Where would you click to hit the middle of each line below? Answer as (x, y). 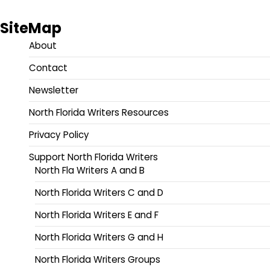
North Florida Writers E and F (97, 215)
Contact (48, 68)
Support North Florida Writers (93, 157)
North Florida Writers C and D (99, 193)
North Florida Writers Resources (99, 113)
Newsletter (54, 90)
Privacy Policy (59, 135)
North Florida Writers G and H (99, 237)
